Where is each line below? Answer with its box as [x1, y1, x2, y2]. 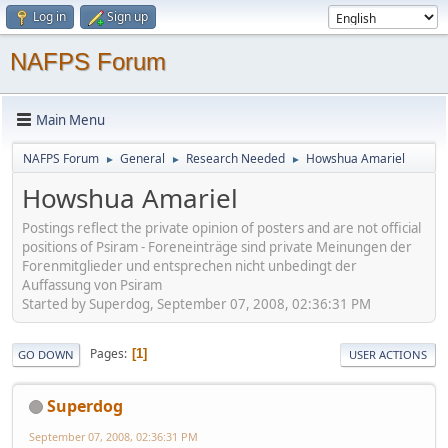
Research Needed [186, 150, 285, 167]
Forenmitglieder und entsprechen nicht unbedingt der [22, 256, 357, 275]
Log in [33, 8, 66, 25]
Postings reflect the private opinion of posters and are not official [22, 218, 421, 237]
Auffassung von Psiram [22, 275, 162, 294]
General [120, 150, 165, 167]
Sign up [107, 8, 148, 25]
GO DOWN [18, 346, 74, 362]
